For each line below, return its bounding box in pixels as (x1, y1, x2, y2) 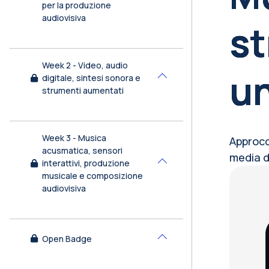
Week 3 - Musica (42, 132, 106, 144)
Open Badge (42, 232, 92, 244)
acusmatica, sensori (42, 145, 122, 156)
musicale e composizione (42, 170, 143, 181)
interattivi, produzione (42, 157, 130, 169)
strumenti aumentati (42, 85, 124, 96)
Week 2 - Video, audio (42, 59, 128, 71)
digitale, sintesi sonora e (42, 72, 141, 83)
